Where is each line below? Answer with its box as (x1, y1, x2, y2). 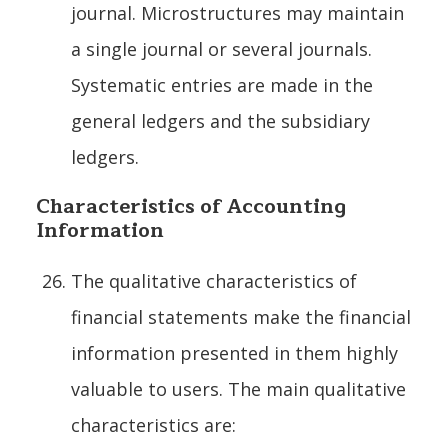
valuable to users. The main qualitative (71, 376, 406, 401)
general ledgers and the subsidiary (71, 108, 370, 133)
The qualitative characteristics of (71, 268, 357, 293)
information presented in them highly (71, 340, 398, 365)
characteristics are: (71, 412, 236, 437)
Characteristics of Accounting (36, 189, 346, 223)
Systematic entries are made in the (71, 72, 373, 97)
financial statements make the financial (71, 304, 411, 329)
